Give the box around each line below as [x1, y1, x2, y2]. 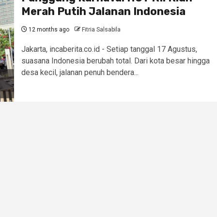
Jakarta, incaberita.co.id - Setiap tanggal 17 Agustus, [21, 45, 197, 54]
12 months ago [27, 26, 69, 33]
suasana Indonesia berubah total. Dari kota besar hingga [21, 56, 210, 66]
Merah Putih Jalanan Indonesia [21, 5, 186, 18]
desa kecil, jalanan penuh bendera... [21, 68, 139, 77]
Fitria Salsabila [81, 26, 121, 33]
